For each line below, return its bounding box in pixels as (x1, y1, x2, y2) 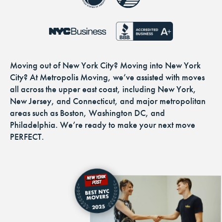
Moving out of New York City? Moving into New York (10, 60, 201, 71)
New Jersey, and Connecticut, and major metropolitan (10, 96, 206, 107)
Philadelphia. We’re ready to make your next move (10, 119, 195, 131)
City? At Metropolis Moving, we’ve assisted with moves (10, 72, 205, 83)
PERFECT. (10, 131, 44, 143)
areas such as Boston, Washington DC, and (10, 108, 165, 119)
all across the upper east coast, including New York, (10, 84, 196, 95)
